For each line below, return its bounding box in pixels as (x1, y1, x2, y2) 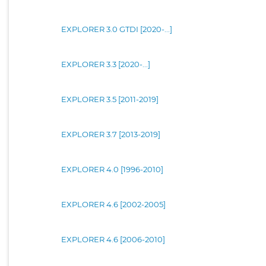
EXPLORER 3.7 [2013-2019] (61, 129, 160, 139)
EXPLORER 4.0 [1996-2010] (61, 164, 163, 174)
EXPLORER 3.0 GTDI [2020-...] (61, 24, 172, 34)
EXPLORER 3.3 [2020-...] (61, 59, 150, 69)
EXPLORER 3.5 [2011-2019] (61, 94, 159, 104)
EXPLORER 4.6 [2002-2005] (61, 199, 166, 209)
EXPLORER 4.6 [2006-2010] (61, 234, 165, 244)
